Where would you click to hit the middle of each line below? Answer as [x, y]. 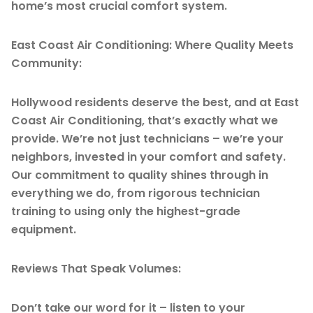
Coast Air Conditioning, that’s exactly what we [145, 120]
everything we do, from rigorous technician [136, 193]
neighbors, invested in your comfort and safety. [148, 156]
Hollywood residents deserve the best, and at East [155, 102]
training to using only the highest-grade [126, 211]
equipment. [44, 229]
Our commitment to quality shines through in [140, 175]
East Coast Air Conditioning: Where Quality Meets [152, 45]
